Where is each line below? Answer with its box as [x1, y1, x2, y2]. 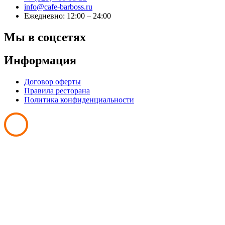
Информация [4, 54, 76, 67]
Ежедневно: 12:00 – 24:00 [24, 11, 111, 20]
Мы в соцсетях [4, 30, 86, 44]
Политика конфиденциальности [24, 95, 134, 104]
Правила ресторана [24, 86, 90, 95]
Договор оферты [24, 77, 81, 86]
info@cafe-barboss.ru [24, 2, 92, 11]
